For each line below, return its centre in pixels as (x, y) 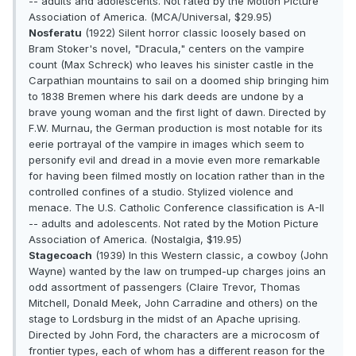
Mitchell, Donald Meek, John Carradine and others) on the (173, 303)
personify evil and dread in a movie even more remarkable (174, 160)
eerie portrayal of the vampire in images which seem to (166, 144)
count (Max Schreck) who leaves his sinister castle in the (171, 65)
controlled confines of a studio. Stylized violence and (161, 192)
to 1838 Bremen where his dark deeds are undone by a (166, 97)
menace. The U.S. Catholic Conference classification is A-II (176, 208)
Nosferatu (55, 33)
